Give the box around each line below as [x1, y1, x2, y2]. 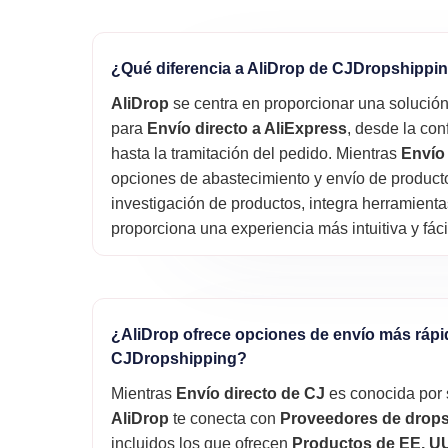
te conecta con [169, 410, 281, 428]
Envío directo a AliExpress [147, 120, 348, 138]
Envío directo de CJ [176, 385, 326, 403]
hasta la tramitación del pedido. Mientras [111, 145, 402, 163]
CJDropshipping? [111, 350, 248, 368]
